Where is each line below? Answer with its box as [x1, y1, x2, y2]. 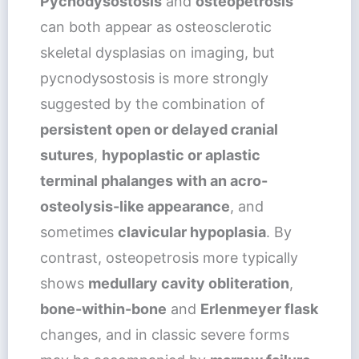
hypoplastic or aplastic [101, 146, 260, 163]
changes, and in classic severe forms [39, 325, 289, 343]
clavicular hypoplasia [117, 223, 266, 240]
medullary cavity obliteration [87, 274, 289, 292]
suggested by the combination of [39, 95, 265, 112]
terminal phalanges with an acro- [39, 171, 268, 189]
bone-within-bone [39, 300, 167, 317]
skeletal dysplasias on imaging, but [39, 43, 275, 61]
